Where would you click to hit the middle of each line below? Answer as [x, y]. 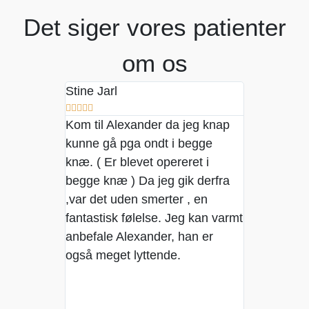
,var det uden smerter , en [137, 199]
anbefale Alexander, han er [140, 236]
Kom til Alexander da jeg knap [148, 124]
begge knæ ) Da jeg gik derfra [148, 180]
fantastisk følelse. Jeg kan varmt [154, 218]
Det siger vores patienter [154, 27]
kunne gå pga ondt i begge [139, 143]
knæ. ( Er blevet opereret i [138, 162]
